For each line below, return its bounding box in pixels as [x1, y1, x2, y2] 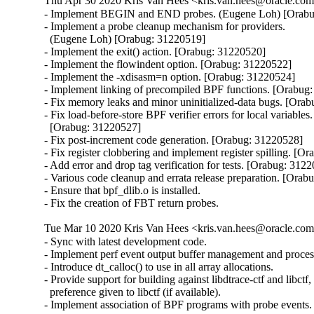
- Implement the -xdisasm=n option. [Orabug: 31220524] [44, 71, 296, 83]
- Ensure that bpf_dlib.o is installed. [44, 184, 201, 197]
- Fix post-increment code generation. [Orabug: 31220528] [44, 134, 303, 146]
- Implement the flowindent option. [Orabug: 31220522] [44, 58, 292, 71]
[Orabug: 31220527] [44, 121, 142, 134]
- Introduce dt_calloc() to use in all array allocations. [44, 260, 274, 273]
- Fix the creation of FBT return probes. [44, 197, 219, 210]
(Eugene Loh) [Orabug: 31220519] [44, 33, 206, 46]
